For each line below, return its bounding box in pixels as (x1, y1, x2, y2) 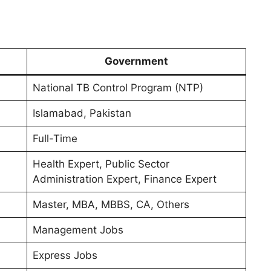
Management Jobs (32, 224, 123, 237)
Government (105, 55, 168, 68)
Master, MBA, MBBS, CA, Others (32, 198, 189, 211)
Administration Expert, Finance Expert (32, 173, 217, 186)
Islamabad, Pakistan (32, 107, 131, 120)
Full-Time (32, 132, 77, 145)
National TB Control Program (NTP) (32, 82, 203, 94)
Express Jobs (32, 249, 97, 262)
